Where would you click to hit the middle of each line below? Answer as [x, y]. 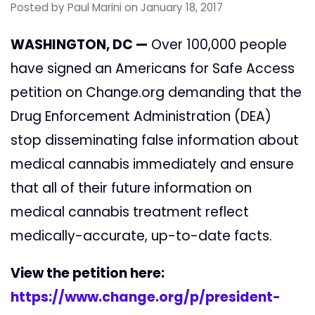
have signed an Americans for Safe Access [153, 69]
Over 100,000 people [217, 45]
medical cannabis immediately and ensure [152, 165]
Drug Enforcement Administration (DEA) [141, 117]
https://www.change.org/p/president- [146, 297]
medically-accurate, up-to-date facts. [141, 236]
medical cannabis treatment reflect [130, 212]
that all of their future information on [131, 188]
